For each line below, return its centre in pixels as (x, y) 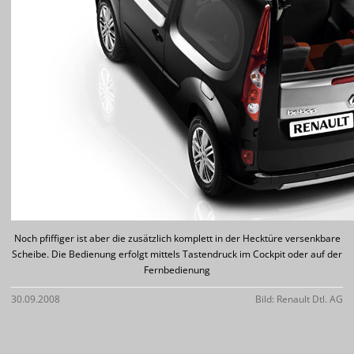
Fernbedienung (177, 270)
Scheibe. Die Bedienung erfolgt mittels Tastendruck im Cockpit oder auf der (177, 254)
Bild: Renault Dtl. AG (299, 299)
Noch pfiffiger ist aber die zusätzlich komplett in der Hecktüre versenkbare (177, 238)
